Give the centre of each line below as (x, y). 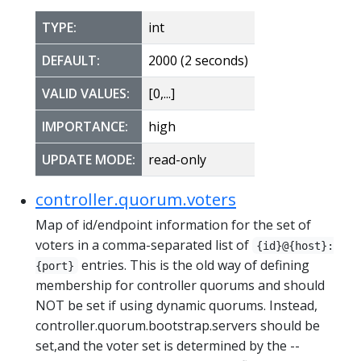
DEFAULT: (71, 60)
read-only (177, 159)
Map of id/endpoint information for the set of (173, 224)
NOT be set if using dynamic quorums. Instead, (176, 305)
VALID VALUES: (86, 93)
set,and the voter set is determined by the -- (168, 345)
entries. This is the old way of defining (194, 265)
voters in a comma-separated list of (144, 245)
